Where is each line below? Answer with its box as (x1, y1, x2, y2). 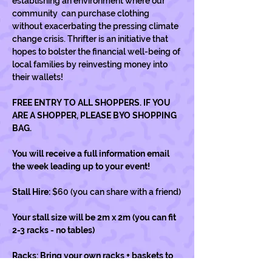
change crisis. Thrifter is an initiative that (12, 34, 170, 44)
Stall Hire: (12, 187, 52, 197)
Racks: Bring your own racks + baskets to (12, 251, 175, 260)
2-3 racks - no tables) (12, 225, 97, 235)
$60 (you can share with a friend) (52, 187, 181, 197)
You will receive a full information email (12, 149, 171, 158)
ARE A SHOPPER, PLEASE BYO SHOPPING (12, 110, 178, 120)
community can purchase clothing (12, 8, 151, 18)
